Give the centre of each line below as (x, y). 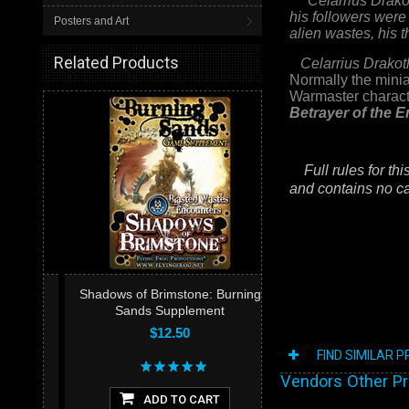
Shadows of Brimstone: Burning (149, 294)
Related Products (116, 63)
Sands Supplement (149, 310)
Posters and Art (91, 21)
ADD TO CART (161, 399)
